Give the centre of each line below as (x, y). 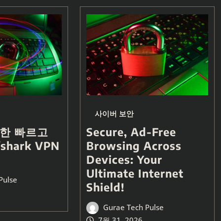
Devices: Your (124, 160)
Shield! (105, 187)
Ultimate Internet (135, 173)
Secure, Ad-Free (131, 132)
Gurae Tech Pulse (134, 207)
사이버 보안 (114, 114)
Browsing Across (134, 146)
